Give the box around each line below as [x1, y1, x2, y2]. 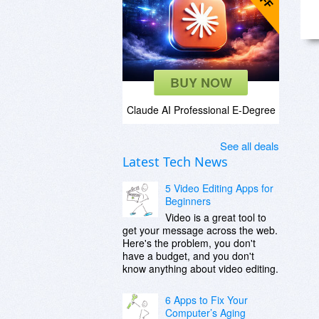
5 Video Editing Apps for [165, 181, 273, 195]
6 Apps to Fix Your [165, 293, 248, 307]
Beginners [165, 194, 211, 208]
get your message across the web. [122, 223, 278, 237]
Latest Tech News [122, 153, 228, 170]
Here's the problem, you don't [122, 236, 256, 250]
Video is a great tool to [165, 210, 266, 224]
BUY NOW [169, 73, 232, 92]
